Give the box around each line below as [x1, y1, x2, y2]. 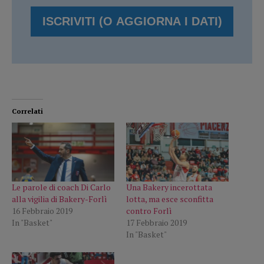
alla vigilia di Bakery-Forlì [12, 193, 107, 204]
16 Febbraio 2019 [12, 204, 72, 216]
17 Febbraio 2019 [126, 216, 187, 228]
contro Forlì [126, 204, 172, 216]
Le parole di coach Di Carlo [12, 181, 111, 193]
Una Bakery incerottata [126, 181, 212, 193]
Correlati [12, 107, 43, 116]
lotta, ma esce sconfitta [126, 193, 213, 204]
